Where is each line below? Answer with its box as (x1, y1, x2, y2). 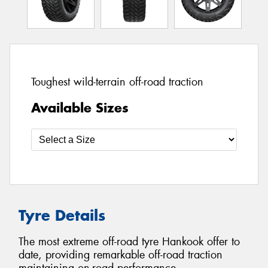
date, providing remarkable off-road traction (19, 248, 223, 263)
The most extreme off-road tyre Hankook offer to (19, 234, 240, 249)
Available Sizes (31, 99, 129, 116)
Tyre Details (19, 205, 105, 225)
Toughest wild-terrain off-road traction (31, 75, 203, 90)
